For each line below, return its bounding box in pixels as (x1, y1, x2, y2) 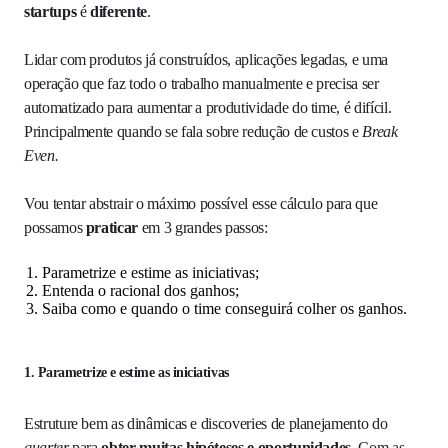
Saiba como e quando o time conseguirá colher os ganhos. (42, 300, 407, 318)
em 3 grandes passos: (138, 219, 268, 237)
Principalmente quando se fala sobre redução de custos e (24, 123, 363, 141)
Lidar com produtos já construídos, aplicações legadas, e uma (24, 51, 388, 69)
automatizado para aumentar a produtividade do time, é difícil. (24, 99, 392, 117)
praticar (85, 219, 139, 237)
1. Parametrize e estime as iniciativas (24, 365, 229, 381)
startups (24, 3, 80, 21)
